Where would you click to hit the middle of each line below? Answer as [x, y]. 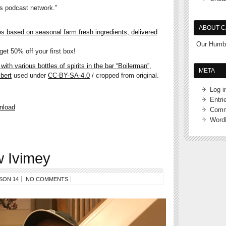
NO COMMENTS [47, 179]
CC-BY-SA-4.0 [69, 76]
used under [30, 76]
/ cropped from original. [124, 76]
